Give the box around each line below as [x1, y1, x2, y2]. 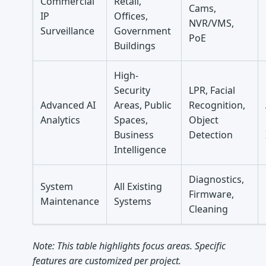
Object [189, 113, 219, 127]
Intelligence [114, 143, 167, 157]
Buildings [114, 39, 156, 53]
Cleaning [189, 202, 229, 216]
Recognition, [189, 99, 246, 112]
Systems [114, 195, 152, 208]
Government [114, 24, 172, 38]
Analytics [40, 113, 81, 127]
